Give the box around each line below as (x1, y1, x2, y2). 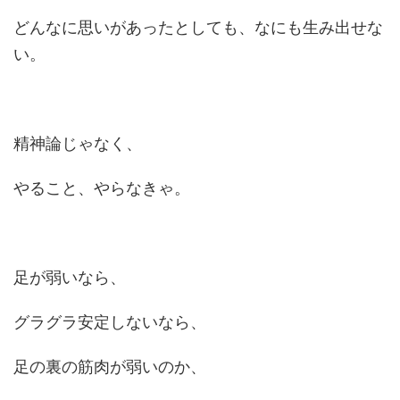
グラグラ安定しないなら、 (13, 312, 206, 331)
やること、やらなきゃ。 (13, 179, 190, 197)
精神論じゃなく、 (13, 134, 142, 153)
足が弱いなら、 (13, 268, 126, 287)
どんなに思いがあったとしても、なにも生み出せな (13, 18, 383, 37)
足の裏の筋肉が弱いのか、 (13, 357, 206, 376)
